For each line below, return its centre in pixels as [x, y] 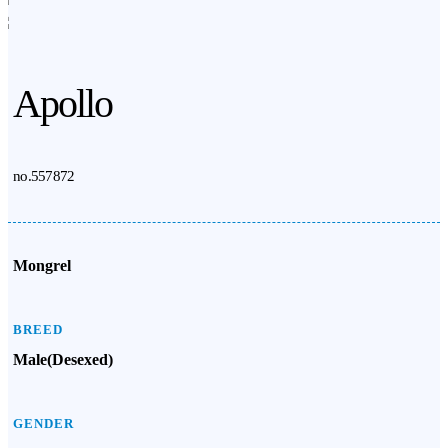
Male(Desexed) [63, 359]
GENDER [43, 423]
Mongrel [42, 265]
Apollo [62, 103]
